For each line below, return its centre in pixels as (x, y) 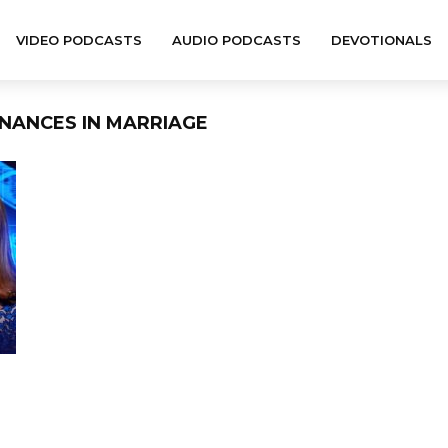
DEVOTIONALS (381, 40)
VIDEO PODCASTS (79, 40)
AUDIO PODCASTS (236, 40)
